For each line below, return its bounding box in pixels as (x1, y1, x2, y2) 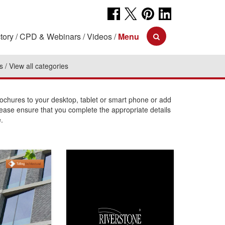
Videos (87, 31, 112, 42)
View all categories (9, 61, 68, 71)
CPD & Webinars (20, 31, 81, 42)
